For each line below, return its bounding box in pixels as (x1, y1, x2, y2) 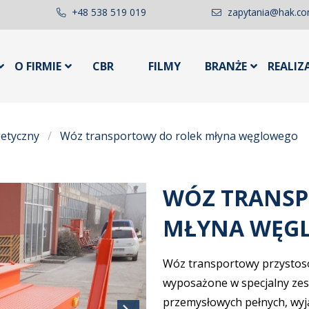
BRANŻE (205, 59, 247, 74)
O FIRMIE (14, 59, 61, 74)
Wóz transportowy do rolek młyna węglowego (60, 128, 298, 143)
